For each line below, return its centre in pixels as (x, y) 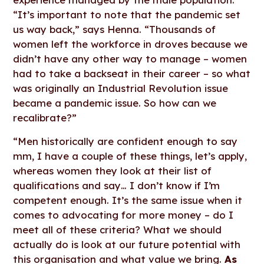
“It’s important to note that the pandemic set (127, 15)
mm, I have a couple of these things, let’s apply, (130, 156)
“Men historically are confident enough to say (126, 141)
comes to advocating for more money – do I (123, 215)
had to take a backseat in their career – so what (132, 74)
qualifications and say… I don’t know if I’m (117, 186)
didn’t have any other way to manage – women (130, 59)
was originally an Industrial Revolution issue (121, 88)
